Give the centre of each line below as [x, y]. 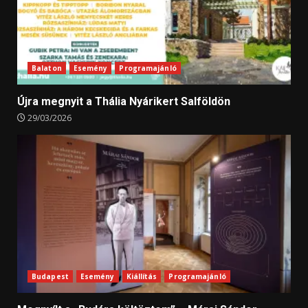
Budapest [50, 277]
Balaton [47, 68]
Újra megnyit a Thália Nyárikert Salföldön [124, 102]
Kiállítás [142, 277]
